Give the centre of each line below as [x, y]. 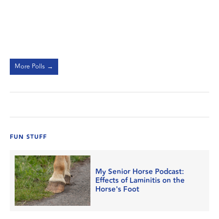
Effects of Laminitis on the [140, 180]
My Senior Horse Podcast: [140, 172]
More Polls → [34, 66]
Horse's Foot [118, 189]
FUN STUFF [28, 137]
